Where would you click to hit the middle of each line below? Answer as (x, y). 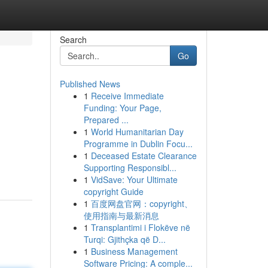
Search (73, 39)
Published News (90, 84)
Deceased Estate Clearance (144, 156)
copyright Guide (113, 191)
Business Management (134, 251)
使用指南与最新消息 (121, 215)
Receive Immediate (127, 96)
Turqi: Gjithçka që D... (124, 239)
